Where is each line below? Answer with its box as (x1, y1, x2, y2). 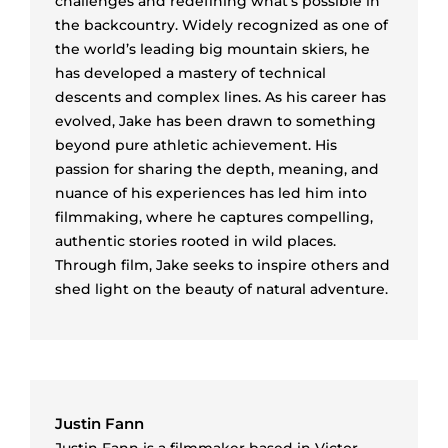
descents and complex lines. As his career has (55, 87, 386, 106)
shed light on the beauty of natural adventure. (55, 279, 388, 298)
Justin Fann (55, 414, 144, 434)
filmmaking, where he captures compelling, (55, 207, 373, 226)
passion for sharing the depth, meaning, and (55, 159, 379, 178)
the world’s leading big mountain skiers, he (55, 39, 370, 58)
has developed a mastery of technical (55, 63, 326, 82)
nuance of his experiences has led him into (55, 183, 367, 202)
